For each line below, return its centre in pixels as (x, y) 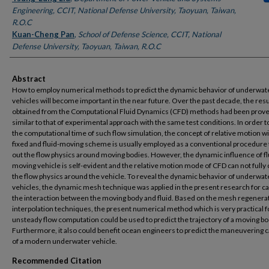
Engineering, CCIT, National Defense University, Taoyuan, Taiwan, (124, 11)
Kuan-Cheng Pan (43, 35)
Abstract (29, 79)
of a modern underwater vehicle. (65, 241)
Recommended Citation (57, 261)
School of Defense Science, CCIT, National (150, 35)
